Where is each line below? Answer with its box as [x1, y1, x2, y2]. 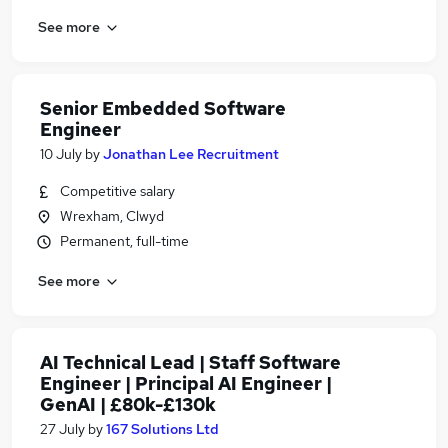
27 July [40, 420, 85, 438]
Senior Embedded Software [40, 97, 286, 120]
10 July [40, 145, 82, 163]
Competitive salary [60, 182, 175, 200]
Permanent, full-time [60, 232, 189, 250]
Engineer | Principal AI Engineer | [40, 372, 332, 395]
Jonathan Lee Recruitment [103, 145, 279, 163]
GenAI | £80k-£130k [40, 393, 216, 416]
